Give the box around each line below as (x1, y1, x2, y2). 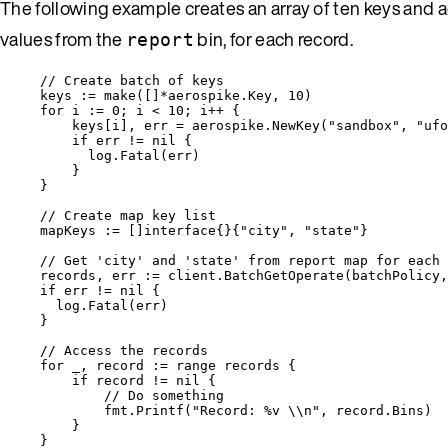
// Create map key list (40, 207, 216, 223)
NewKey (272, 117, 320, 133)
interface (144, 222, 216, 238)
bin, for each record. (194, 25, 354, 52)
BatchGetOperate (224, 267, 344, 283)
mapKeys (40, 222, 96, 238)
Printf (136, 402, 184, 418)
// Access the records (40, 342, 208, 358)
